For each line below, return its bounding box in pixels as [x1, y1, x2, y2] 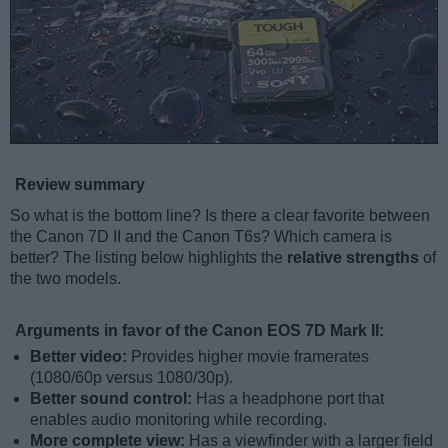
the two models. [10, 270, 121, 288]
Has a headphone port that [196, 390, 384, 408]
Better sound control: [30, 390, 196, 408]
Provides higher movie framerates [131, 348, 369, 366]
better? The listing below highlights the [10, 249, 287, 267]
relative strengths [287, 249, 419, 267]
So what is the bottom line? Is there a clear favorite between [10, 207, 430, 225]
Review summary [15, 176, 145, 194]
